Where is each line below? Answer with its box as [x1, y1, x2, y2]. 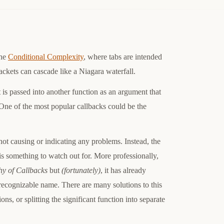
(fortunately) [61, 166, 100, 174]
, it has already [100, 166, 146, 174]
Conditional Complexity [8, 52, 83, 61]
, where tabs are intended [83, 52, 162, 61]
